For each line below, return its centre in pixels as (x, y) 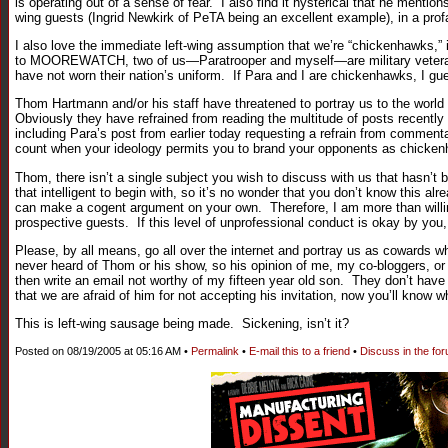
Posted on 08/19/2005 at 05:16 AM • (103, 350)
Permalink (215, 350)
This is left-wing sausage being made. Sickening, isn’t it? (182, 324)
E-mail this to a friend (299, 350)
